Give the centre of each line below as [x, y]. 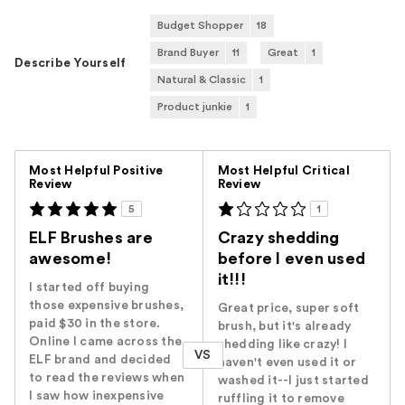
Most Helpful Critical [283, 171]
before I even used [292, 259]
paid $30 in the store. [95, 324]
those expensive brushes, [106, 306]
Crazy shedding [278, 238]
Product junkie [195, 107]
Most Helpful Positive [96, 171]
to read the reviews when [107, 378]
